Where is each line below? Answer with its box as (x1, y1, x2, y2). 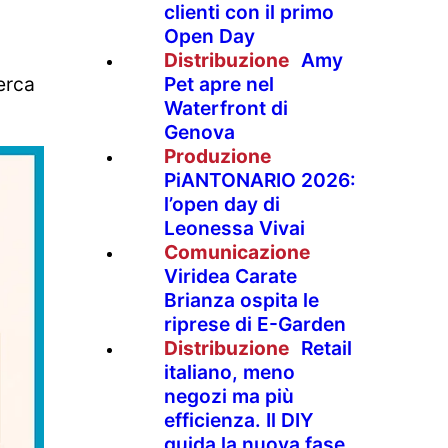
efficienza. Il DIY (164, 407, 314, 432)
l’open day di (164, 191, 280, 216)
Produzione (164, 143, 271, 168)
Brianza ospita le (164, 287, 319, 312)
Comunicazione (164, 239, 310, 264)
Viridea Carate (164, 263, 297, 288)
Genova (164, 119, 235, 144)
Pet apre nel (164, 71, 274, 96)
